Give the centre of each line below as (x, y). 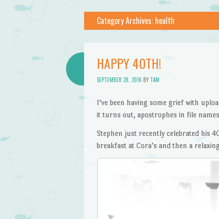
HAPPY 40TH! (129, 64)
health (164, 21)
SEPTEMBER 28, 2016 (119, 79)
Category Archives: (126, 21)
